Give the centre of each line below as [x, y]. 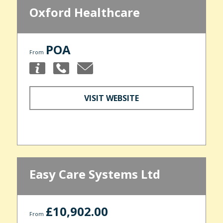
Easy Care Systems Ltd [95, 174]
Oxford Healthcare [84, 12]
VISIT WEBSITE [111, 98]
